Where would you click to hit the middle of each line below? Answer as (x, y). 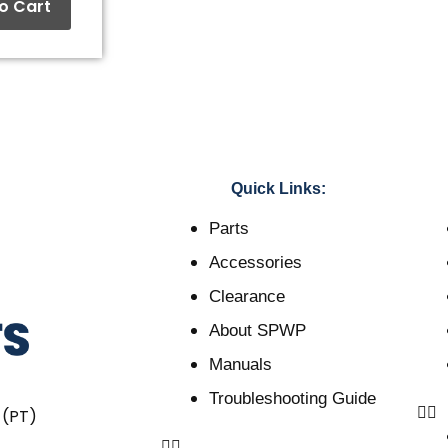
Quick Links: (279, 189)
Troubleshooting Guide (292, 399)
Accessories (255, 263)
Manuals (240, 365)
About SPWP (257, 331)
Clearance (246, 297)
